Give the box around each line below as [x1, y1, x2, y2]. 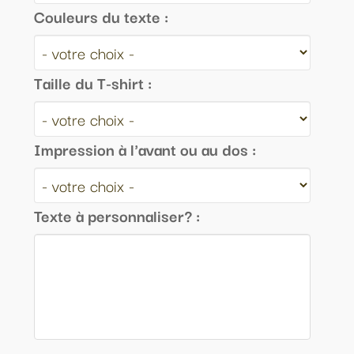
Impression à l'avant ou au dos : [34, 137, 256, 161]
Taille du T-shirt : [34, 70, 152, 95]
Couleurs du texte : [34, 4, 168, 28]
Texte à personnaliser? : [34, 203, 200, 228]
